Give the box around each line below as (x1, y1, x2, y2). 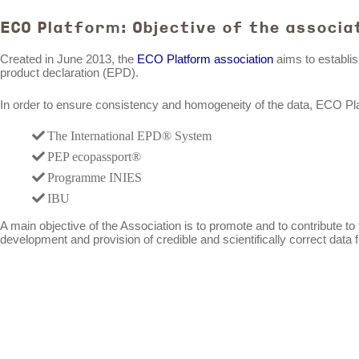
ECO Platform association (137, 52, 273, 66)
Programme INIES (47, 171, 142, 184)
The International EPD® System (47, 129, 212, 143)
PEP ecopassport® (47, 150, 141, 163)
